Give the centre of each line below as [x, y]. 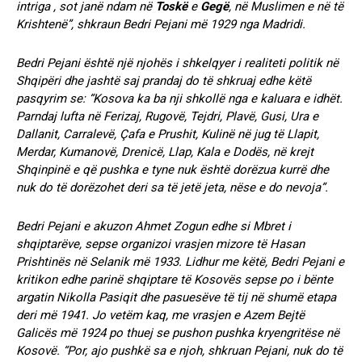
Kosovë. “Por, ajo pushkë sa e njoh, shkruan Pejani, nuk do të [179, 350]
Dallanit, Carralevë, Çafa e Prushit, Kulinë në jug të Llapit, [168, 134]
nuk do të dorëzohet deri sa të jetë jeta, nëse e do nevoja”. [172, 187]
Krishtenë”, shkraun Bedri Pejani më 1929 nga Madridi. [161, 24]
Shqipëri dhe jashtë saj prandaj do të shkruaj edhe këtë [164, 80]
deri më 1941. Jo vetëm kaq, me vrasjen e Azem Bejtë [160, 315]
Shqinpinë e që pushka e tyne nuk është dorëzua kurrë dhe [173, 169]
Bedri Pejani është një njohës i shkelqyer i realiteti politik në [177, 63]
